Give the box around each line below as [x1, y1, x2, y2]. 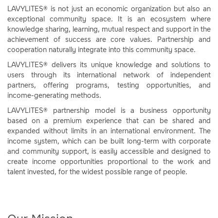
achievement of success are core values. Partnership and [7, 36, 211, 44]
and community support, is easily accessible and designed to [7, 147, 211, 156]
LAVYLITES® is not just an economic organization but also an [7, 5, 211, 13]
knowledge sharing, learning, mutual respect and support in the [7, 25, 211, 34]
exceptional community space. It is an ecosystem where [7, 15, 211, 23]
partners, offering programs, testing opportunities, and [7, 81, 211, 90]
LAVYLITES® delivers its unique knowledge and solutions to [7, 61, 211, 69]
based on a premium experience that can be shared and [7, 117, 211, 125]
